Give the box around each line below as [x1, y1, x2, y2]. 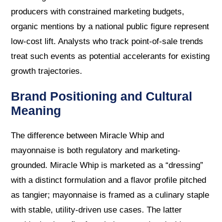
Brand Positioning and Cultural [11, 89, 193, 104]
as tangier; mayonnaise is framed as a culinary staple [11, 190, 210, 200]
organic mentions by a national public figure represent [11, 22, 210, 32]
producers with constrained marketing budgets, [11, 7, 185, 17]
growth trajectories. [11, 66, 83, 76]
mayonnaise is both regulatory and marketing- [11, 145, 181, 155]
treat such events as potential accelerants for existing [11, 52, 210, 61]
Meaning [11, 104, 61, 118]
